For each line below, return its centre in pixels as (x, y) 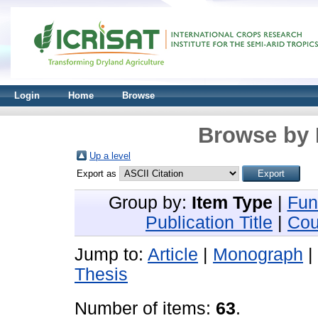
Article (173, 254)
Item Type (232, 203)
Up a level (110, 156)
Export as (98, 174)
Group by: (150, 203)
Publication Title (209, 223)
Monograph (258, 254)
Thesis (101, 274)
